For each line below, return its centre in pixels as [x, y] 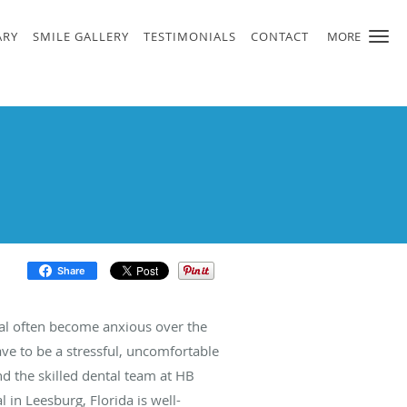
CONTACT [280, 36]
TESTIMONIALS [190, 36]
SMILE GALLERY [81, 36]
